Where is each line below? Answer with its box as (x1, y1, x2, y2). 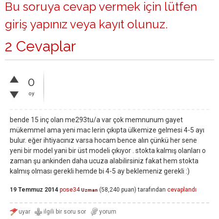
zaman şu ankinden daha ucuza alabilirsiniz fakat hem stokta (10, 157, 198, 165)
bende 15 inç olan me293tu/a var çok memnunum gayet (10, 116, 183, 124)
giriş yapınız (5, 17, 67, 31)
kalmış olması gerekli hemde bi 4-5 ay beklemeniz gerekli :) (10, 167, 190, 175)
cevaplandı (167, 186, 197, 194)
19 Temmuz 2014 (10, 186, 58, 194)
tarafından (138, 186, 166, 194)
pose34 (60, 186, 80, 194)
